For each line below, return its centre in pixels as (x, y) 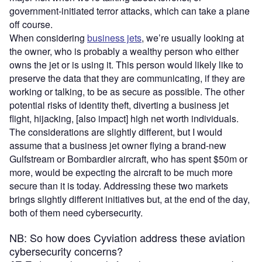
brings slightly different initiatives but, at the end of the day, (130, 199)
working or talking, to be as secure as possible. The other (127, 91)
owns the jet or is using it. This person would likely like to (126, 64)
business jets (114, 37)
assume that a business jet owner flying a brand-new (118, 145)
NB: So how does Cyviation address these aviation (127, 237)
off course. (32, 24)
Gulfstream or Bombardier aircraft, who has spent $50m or (128, 158)
